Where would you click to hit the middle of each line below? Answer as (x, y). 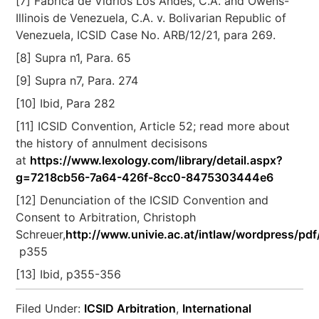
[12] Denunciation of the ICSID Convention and (142, 200)
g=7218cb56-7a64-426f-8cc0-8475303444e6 (145, 177)
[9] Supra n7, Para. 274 (77, 80)
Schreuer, (41, 234)
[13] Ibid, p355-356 (69, 274)
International (217, 308)
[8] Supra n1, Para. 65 (74, 58)
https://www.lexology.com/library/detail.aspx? (157, 160)
